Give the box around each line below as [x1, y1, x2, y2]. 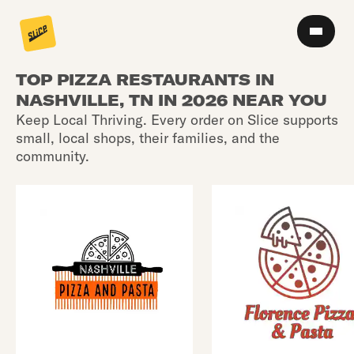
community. [16, 147, 89, 165]
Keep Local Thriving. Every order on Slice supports [16, 111, 338, 129]
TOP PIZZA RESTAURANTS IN [16, 70, 274, 89]
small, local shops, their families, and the [16, 129, 280, 147]
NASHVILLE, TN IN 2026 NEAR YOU [16, 90, 327, 110]
